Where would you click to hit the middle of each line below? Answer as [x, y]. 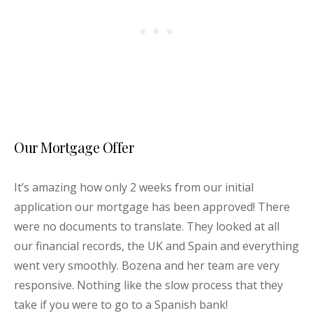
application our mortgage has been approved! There [152, 207]
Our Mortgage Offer [74, 147]
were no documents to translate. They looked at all [147, 227]
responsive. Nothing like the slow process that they [148, 285]
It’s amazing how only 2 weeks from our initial [134, 188]
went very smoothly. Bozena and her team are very [147, 266]
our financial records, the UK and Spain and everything [156, 246]
